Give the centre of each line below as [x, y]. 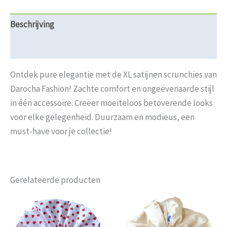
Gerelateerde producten [55, 180]
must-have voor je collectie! [61, 131]
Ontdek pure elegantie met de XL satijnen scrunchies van [113, 74]
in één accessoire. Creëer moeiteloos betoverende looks [111, 103]
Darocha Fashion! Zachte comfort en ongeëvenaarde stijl [112, 88]
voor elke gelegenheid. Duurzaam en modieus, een [102, 117]
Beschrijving [32, 25]
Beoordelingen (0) [43, 47]
